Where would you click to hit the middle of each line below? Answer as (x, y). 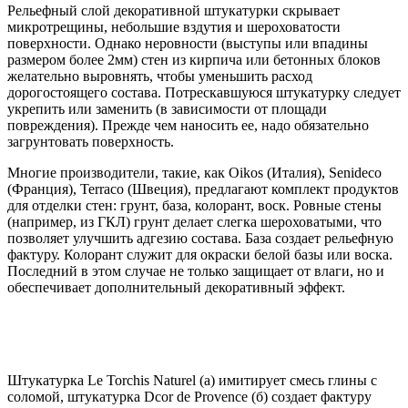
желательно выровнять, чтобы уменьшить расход (160, 76)
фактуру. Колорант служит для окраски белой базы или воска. (200, 254)
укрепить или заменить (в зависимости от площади (167, 108)
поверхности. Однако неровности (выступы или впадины (188, 43)
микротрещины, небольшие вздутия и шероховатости (174, 26)
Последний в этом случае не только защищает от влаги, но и (196, 270)
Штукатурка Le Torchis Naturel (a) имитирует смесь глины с (192, 380)
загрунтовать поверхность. (91, 141)
